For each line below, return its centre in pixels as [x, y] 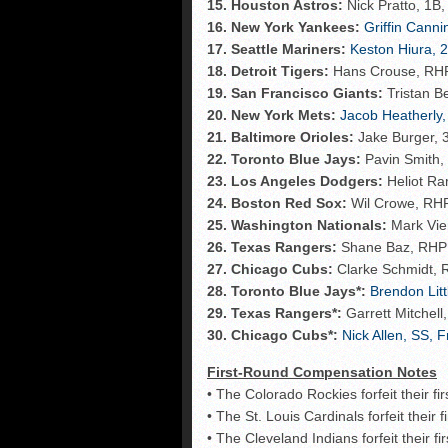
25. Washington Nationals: [297, 224]
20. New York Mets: [271, 114]
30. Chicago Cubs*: [272, 334]
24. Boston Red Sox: [277, 202]
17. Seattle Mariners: [276, 48]
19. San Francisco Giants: [295, 92]
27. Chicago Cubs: [270, 268]
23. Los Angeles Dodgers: [295, 180]
